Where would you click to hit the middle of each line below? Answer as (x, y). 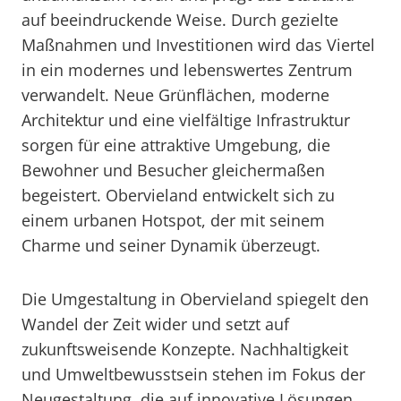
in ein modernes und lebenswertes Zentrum (187, 70)
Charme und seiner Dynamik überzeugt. (171, 245)
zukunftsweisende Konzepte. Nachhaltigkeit (185, 349)
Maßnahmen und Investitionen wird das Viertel (198, 45)
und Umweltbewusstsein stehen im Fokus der (193, 374)
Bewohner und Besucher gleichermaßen (173, 170)
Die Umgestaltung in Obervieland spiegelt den (195, 299)
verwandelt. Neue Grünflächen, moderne (175, 95)
